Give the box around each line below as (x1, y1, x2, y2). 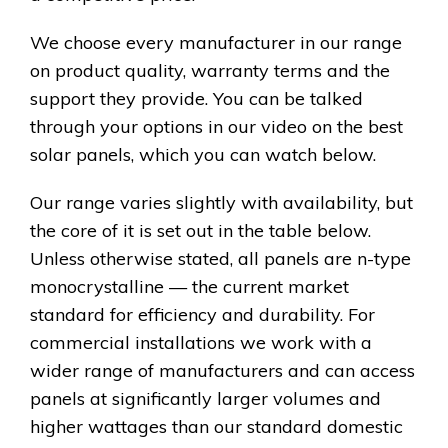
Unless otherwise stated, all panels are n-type (30, 247, 411, 271)
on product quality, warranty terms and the (30, 59, 390, 83)
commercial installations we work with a (30, 331, 372, 355)
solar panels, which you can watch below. (30, 143, 376, 167)
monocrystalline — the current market (30, 275, 349, 299)
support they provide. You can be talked (30, 87, 363, 111)
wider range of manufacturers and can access (30, 359, 415, 383)
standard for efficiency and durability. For (30, 303, 375, 327)
